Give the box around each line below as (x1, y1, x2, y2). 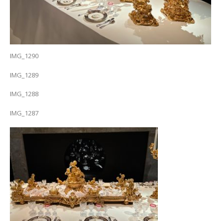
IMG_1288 (10, 89, 38, 99)
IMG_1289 (10, 70, 38, 79)
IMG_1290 (10, 51, 38, 61)
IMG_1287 (10, 109, 38, 118)
